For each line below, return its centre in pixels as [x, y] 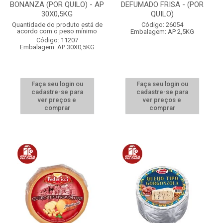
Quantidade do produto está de [57, 25]
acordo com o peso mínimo [57, 31]
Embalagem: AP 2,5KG [162, 32]
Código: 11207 [57, 40]
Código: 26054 [162, 25]
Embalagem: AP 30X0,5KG [57, 47]
